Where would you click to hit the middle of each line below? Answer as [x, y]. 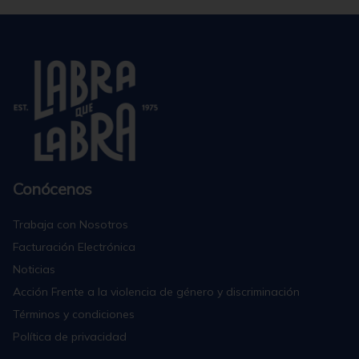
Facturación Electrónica [74, 247]
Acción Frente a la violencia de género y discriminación [156, 292]
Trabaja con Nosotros [71, 224]
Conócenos [52, 189]
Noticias [34, 269]
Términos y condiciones [74, 314]
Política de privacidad [70, 337]
